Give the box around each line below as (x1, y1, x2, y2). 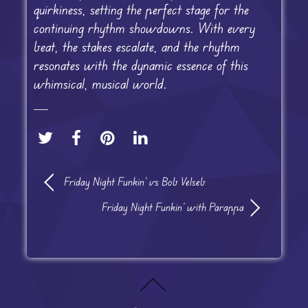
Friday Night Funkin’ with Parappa (102, 199, 245, 214)
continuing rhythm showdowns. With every (33, 19, 255, 36)
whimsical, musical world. (33, 74, 167, 92)
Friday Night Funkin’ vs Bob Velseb (63, 174, 206, 188)
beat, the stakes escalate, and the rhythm (33, 37, 240, 55)
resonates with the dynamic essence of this (33, 56, 248, 74)
